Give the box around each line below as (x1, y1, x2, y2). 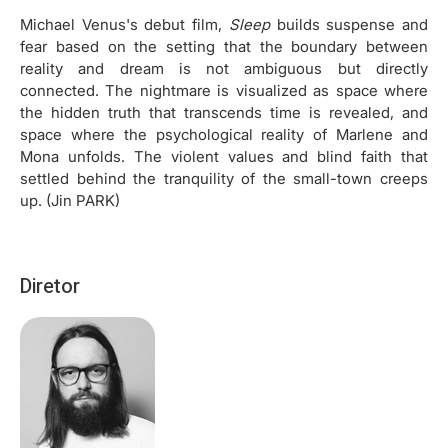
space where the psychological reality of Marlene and (20, 125, 428, 145)
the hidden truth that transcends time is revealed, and (20, 103, 428, 123)
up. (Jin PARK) (20, 191, 120, 211)
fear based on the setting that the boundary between (20, 37, 428, 57)
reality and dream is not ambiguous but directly (20, 59, 428, 79)
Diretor (20, 274, 80, 299)
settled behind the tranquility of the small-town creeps (20, 169, 428, 189)
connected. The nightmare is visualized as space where (20, 81, 428, 101)
